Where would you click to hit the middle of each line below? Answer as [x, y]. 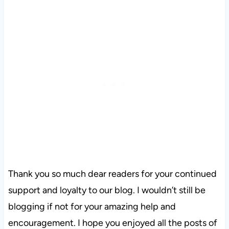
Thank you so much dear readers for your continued [112, 174]
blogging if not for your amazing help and [92, 207]
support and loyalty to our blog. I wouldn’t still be [107, 190]
